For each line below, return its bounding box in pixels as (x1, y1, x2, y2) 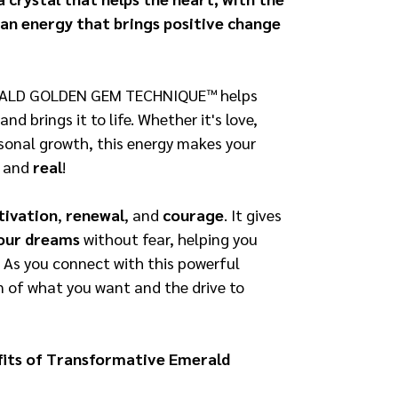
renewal (66, 203, 124, 225)
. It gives (224, 203, 282, 225)
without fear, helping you (80, 227, 258, 249)
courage (163, 203, 224, 225)
